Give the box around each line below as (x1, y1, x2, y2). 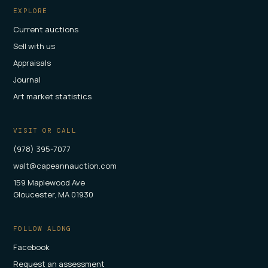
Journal (13, 74, 41, 85)
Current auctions (13, 23, 79, 35)
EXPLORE (13, 6, 48, 15)
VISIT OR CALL (13, 126, 77, 135)
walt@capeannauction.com (13, 160, 117, 171)
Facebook (13, 241, 50, 252)
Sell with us (13, 40, 56, 51)
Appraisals (13, 57, 51, 68)
